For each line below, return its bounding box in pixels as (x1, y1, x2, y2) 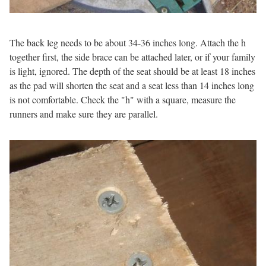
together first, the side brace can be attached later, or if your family (9, 50, 255, 64)
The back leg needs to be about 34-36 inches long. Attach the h (9, 36, 246, 49)
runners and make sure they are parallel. (9, 107, 158, 121)
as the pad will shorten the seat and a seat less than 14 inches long (9, 79, 254, 92)
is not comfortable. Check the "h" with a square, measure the (9, 93, 236, 106)
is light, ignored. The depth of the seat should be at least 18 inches (9, 65, 255, 78)
